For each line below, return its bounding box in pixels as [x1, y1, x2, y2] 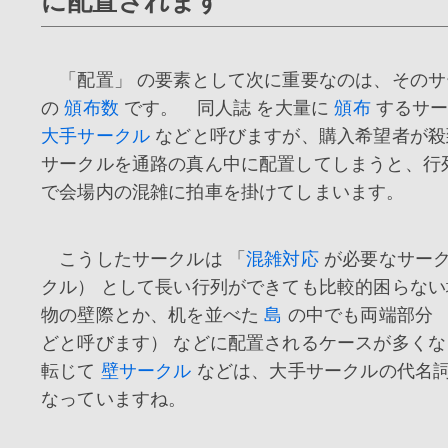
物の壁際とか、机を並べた [41, 304, 265, 325]
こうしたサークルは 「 [41, 248, 247, 269]
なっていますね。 [41, 388, 187, 409]
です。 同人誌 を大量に [118, 98, 335, 119]
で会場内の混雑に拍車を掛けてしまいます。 [41, 182, 405, 203]
